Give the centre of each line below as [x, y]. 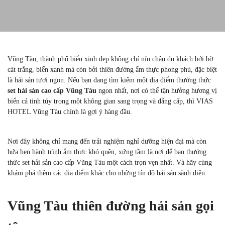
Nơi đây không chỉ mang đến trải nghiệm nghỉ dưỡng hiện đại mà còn [107, 141]
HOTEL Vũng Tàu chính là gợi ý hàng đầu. [71, 112]
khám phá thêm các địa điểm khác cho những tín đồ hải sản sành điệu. [109, 173]
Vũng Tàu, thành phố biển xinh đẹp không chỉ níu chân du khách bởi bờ [110, 59]
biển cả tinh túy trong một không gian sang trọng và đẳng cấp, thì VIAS [110, 101]
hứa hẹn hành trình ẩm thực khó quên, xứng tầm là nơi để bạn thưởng [107, 152]
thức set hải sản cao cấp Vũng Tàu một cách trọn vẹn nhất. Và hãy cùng [110, 162]
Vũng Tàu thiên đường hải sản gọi [111, 206]
